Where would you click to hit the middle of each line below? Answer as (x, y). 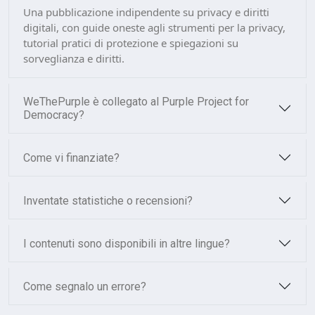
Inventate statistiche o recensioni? (108, 200)
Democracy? (54, 115)
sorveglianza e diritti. (74, 58)
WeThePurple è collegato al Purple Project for (136, 102)
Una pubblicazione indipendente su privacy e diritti (146, 12)
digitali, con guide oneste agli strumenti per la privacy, (154, 27)
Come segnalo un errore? (85, 286)
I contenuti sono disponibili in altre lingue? (127, 243)
